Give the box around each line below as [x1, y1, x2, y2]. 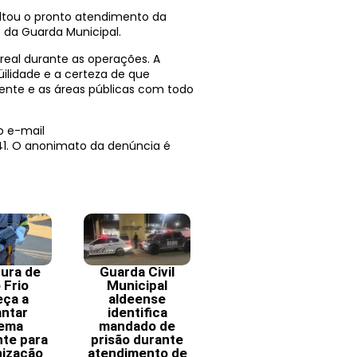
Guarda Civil [100, 263, 175, 280]
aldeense [108, 290, 167, 307]
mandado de [99, 317, 176, 334]
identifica [107, 304, 167, 320]
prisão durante [91, 331, 184, 347]
